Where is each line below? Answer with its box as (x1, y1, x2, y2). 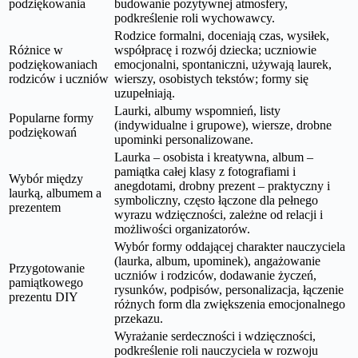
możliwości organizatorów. (114, 221, 250, 236)
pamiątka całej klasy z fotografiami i (114, 164, 296, 178)
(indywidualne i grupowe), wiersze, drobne (114, 117, 332, 132)
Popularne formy (9, 110, 93, 125)
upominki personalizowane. (114, 132, 253, 146)
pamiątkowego (9, 275, 83, 289)
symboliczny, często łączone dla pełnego (114, 193, 318, 207)
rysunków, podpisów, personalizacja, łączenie (114, 282, 344, 296)
